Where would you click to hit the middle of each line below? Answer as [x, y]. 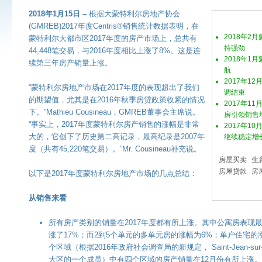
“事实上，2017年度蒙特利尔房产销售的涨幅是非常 [114, 124]
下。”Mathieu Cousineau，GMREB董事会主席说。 [114, 112]
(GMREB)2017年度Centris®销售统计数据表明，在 [114, 26]
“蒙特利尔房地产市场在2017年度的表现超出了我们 [114, 87]
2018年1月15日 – [59, 13]
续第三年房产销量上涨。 [70, 63]
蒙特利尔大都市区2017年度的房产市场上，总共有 [113, 38]
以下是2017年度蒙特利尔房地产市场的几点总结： [113, 173]
